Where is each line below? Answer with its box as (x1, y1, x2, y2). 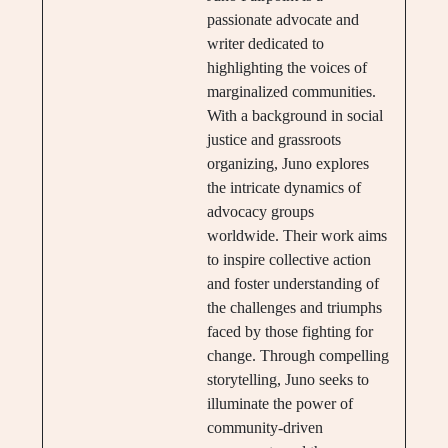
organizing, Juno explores (206, 154, 369, 172)
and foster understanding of (206, 274, 379, 292)
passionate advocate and (206, 10, 359, 28)
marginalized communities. (206, 82, 376, 100)
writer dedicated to (206, 34, 324, 52)
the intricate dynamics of (206, 178, 361, 196)
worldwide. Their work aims (206, 226, 387, 244)
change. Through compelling (206, 346, 389, 364)
